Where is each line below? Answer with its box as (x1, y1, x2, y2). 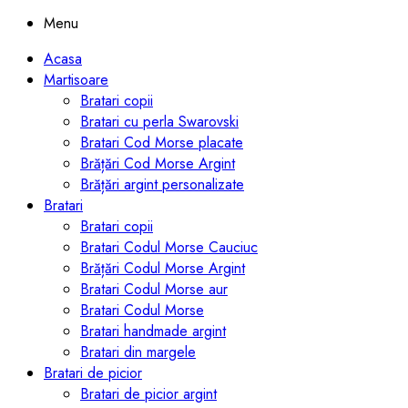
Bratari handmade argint (80, 321, 226, 342)
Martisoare (44, 69, 108, 91)
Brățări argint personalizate (80, 174, 244, 196)
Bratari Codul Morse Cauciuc (80, 237, 258, 259)
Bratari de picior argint (80, 383, 217, 405)
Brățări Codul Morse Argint (80, 258, 245, 280)
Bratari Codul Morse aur (80, 279, 228, 301)
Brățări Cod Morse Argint (80, 153, 235, 175)
